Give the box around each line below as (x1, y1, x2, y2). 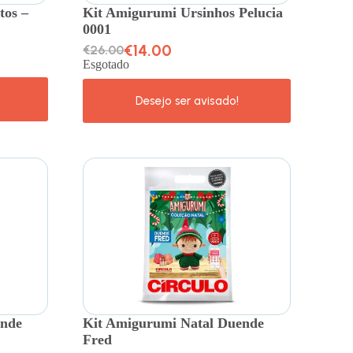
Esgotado (83, 57, 130, 71)
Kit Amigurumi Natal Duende (83, 314, 265, 331)
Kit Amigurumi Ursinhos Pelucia (83, 4, 284, 20)
